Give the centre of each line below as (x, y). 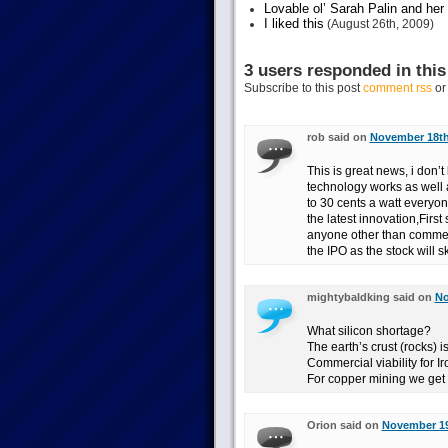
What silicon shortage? (368, 331)
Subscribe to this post (303, 88)
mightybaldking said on (370, 297)
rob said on (338, 137)
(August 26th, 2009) (378, 24)
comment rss (397, 88)
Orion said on (344, 425)
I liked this (293, 23)
